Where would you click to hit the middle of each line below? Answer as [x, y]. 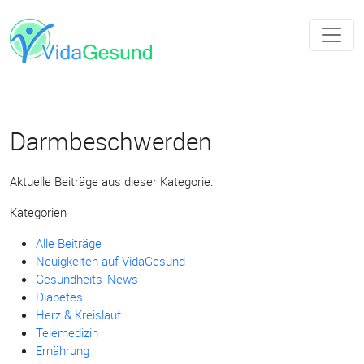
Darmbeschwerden [111, 141]
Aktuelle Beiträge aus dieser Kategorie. [112, 181]
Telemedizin [67, 332]
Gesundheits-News [87, 279]
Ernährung [63, 350]
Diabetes [59, 297]
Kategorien [38, 212]
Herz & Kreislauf [78, 314]
